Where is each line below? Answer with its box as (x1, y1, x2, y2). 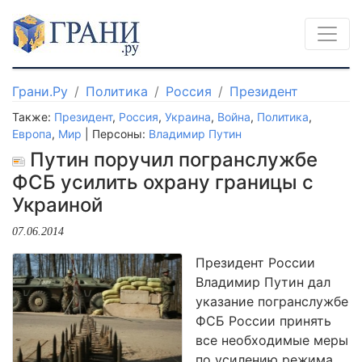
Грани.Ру (12, 83, 68, 99)
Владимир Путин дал (196, 274, 330, 290)
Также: (12, 110, 54, 124)
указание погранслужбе (196, 293, 348, 309)
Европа (12, 127, 52, 141)
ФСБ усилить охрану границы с (12, 170, 314, 194)
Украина (165, 110, 211, 124)
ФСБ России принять (196, 313, 331, 329)
